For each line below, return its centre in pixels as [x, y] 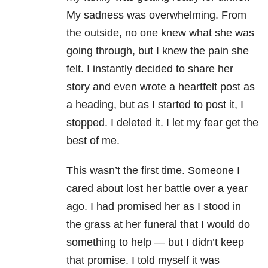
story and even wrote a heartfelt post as [161, 87]
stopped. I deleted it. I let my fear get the [162, 123]
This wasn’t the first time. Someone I [153, 171]
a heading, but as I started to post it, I [155, 105]
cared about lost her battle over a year [157, 189]
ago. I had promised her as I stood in [154, 207]
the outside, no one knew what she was [160, 33]
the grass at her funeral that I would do [158, 225]
